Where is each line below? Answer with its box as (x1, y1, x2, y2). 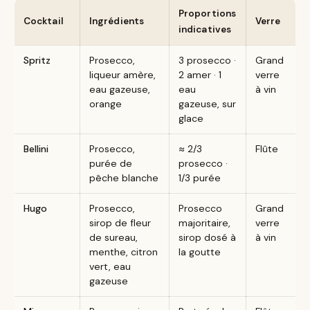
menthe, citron (89, 246, 158, 259)
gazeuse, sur (178, 98, 236, 111)
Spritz (23, 54, 51, 67)
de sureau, (89, 231, 138, 244)
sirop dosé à (178, 231, 236, 244)
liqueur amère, (89, 69, 156, 82)
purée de (89, 157, 132, 170)
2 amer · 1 (178, 69, 221, 82)
